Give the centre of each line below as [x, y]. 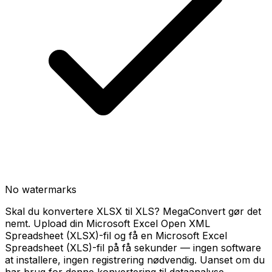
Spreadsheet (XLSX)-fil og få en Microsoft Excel [116, 236]
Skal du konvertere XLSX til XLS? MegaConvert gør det [133, 211]
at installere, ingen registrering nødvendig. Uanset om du [135, 260]
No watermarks [41, 189]
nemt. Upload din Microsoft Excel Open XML [107, 223]
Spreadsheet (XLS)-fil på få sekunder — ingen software [133, 248]
